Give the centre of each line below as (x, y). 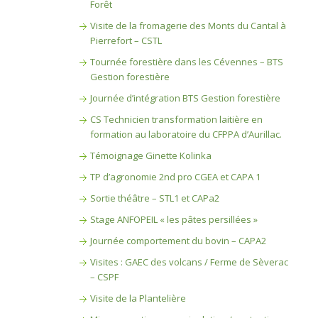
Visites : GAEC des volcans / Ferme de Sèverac (189, 262)
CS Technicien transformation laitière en (176, 119)
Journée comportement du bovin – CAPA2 (178, 241)
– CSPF (104, 277)
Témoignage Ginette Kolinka (150, 155)
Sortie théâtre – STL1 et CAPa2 (154, 198)
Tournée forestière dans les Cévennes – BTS (186, 62)
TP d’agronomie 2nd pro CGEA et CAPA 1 (175, 177)
